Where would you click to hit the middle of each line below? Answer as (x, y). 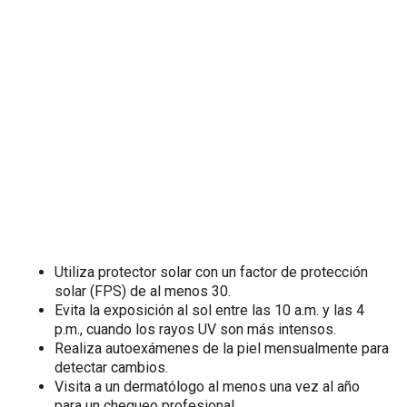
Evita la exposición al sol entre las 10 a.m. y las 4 (209, 311)
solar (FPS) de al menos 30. (143, 292)
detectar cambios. (111, 368)
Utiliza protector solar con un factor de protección (211, 273)
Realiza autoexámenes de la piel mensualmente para (222, 349)
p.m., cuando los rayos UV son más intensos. (195, 330)
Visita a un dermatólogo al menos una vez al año (207, 387)
